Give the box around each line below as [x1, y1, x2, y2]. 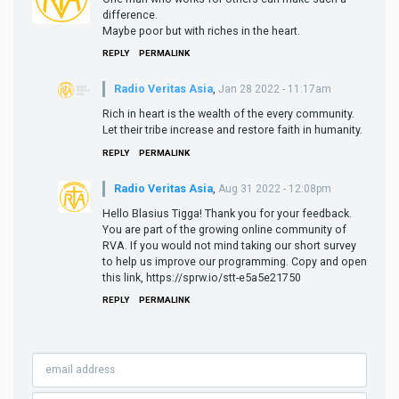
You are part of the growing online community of [102, 222, 346, 236]
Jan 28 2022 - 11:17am [218, 83, 331, 96]
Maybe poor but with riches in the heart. [102, 23, 300, 37]
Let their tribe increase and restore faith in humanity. [102, 123, 362, 137]
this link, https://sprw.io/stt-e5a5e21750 [102, 270, 301, 284]
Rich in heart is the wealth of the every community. [102, 107, 354, 121]
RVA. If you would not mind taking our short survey [102, 238, 356, 252]
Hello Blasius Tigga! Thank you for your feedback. [102, 206, 352, 220]
